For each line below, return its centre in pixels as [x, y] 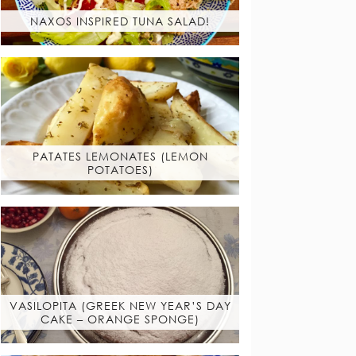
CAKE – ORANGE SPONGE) [120, 319]
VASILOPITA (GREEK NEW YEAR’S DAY [120, 306]
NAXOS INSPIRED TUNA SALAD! [120, 21]
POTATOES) [120, 170]
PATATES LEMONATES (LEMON [120, 157]
